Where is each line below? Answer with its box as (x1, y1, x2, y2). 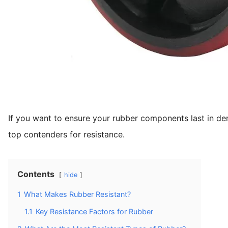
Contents (17, 168, 54, 179)
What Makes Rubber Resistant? (24, 189, 131, 198)
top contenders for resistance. (8, 129, 125, 139)
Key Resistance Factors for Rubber (36, 207, 153, 216)
